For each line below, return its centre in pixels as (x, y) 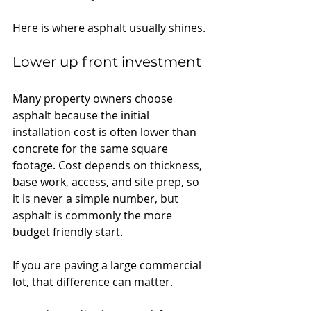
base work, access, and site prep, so (107, 182)
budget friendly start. (68, 232)
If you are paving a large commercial (108, 265)
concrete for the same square (92, 148)
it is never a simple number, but (97, 198)
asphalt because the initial (82, 115)
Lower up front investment (107, 61)
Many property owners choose (94, 98)
